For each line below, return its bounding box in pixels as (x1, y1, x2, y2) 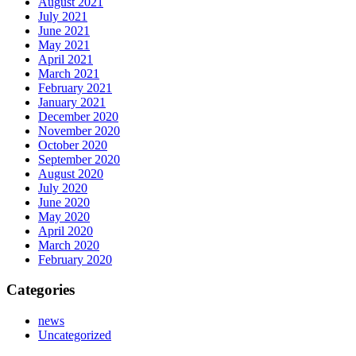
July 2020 (38, 180, 87, 195)
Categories (6, 281, 75, 299)
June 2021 (38, 23, 90, 37)
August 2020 (38, 166, 103, 180)
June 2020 (38, 195, 90, 209)
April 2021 (38, 52, 93, 66)
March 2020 (38, 238, 99, 252)
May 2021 (38, 37, 90, 52)
